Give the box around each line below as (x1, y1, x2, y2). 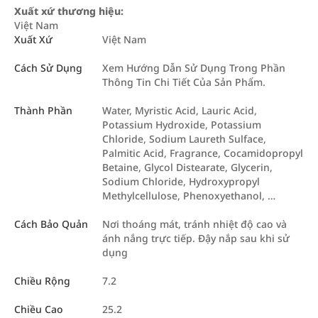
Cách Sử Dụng (14, 61, 82, 75)
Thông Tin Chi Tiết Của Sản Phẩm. (102, 75, 265, 89)
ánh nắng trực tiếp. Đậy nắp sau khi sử (102, 231, 290, 246)
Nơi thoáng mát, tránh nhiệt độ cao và (102, 217, 287, 231)
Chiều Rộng (14, 274, 70, 288)
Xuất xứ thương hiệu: (14, 4, 124, 18)
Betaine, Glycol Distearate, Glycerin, (102, 160, 273, 175)
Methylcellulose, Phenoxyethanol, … (102, 189, 275, 203)
